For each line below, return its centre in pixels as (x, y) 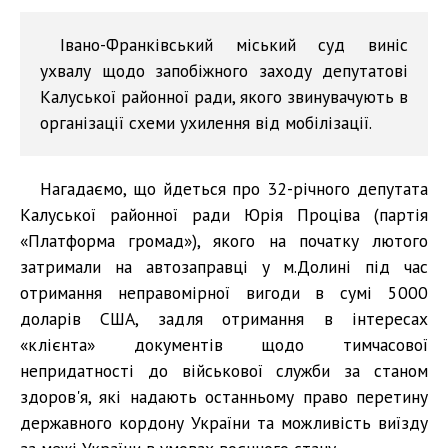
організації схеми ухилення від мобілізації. (206, 122)
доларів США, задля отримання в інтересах (224, 318)
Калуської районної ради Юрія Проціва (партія (224, 214)
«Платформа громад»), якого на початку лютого (224, 240)
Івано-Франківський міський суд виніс (234, 44)
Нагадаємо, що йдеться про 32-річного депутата (234, 188)
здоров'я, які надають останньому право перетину (224, 396)
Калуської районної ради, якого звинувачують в (224, 96)
